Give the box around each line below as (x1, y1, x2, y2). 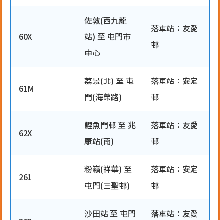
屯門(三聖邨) (84, 179, 130, 191)
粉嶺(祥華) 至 (84, 163, 132, 175)
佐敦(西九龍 (84, 14, 127, 26)
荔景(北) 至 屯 (84, 74, 134, 86)
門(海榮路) (84, 90, 124, 103)
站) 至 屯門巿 (84, 30, 131, 42)
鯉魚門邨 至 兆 (84, 118, 136, 131)
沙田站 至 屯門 (84, 207, 136, 219)
